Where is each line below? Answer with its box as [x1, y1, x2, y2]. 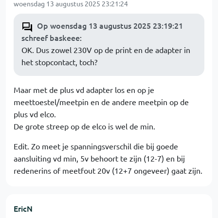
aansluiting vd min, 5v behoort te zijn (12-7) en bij [14, 153, 185, 163]
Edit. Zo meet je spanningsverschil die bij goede [14, 141, 178, 151]
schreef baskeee [21, 32, 80, 43]
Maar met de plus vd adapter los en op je [14, 85, 154, 94]
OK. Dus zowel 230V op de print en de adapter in [21, 45, 190, 54]
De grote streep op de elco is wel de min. [14, 121, 155, 131]
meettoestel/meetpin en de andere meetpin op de [14, 97, 189, 107]
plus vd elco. [14, 109, 56, 119]
